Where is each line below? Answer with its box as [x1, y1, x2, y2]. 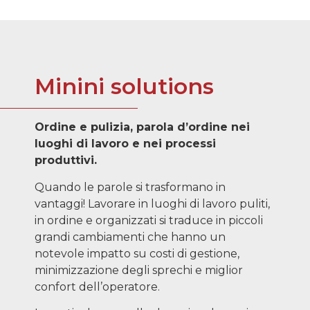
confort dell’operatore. [35, 280, 160, 293]
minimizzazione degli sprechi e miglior [35, 263, 243, 277]
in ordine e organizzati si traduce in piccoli [35, 213, 263, 227]
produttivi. [35, 154, 97, 167]
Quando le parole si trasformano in [35, 180, 226, 194]
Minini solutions [35, 73, 214, 100]
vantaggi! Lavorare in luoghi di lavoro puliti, [35, 197, 270, 210]
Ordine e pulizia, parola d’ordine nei [35, 120, 250, 134]
